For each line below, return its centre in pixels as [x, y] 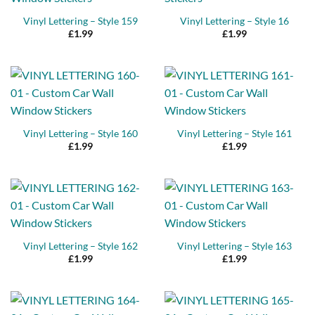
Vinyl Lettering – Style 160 [81, 133]
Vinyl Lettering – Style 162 [81, 246]
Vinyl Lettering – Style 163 [234, 246]
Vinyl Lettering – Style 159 [81, 21]
